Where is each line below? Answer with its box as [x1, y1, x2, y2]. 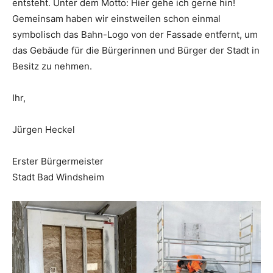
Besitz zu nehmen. [12, 60, 92, 73]
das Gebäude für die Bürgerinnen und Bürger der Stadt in [12, 44, 260, 57]
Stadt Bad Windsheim [12, 171, 104, 183]
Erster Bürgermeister [12, 155, 104, 168]
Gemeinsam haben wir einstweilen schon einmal [12, 13, 221, 25]
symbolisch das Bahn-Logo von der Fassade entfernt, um [12, 29, 258, 41]
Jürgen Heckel [12, 124, 75, 136]
